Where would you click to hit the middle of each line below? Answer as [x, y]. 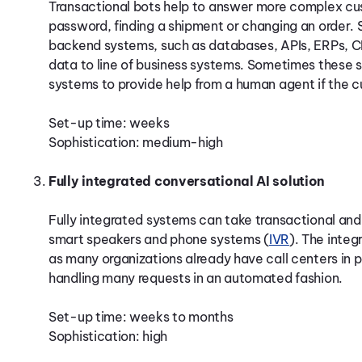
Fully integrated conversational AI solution [187, 181]
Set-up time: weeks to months [141, 317]
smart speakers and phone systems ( [159, 239]
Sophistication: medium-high [136, 142]
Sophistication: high [108, 336]
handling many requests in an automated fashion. [196, 278]
